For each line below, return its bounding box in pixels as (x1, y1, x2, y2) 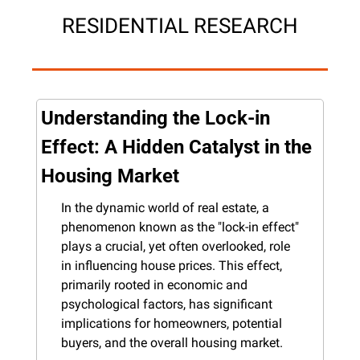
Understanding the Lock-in (41, 106, 270, 129)
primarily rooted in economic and (61, 276, 247, 292)
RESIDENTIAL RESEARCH (62, 13, 298, 38)
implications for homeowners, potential (61, 315, 282, 331)
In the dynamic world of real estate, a (61, 199, 269, 215)
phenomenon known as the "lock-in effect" (61, 219, 299, 235)
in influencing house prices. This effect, (61, 257, 282, 273)
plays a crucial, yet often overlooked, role (61, 238, 290, 254)
